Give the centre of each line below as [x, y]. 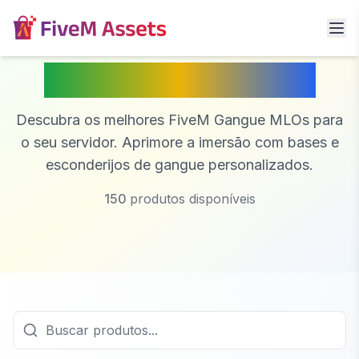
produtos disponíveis [192, 199]
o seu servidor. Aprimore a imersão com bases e [179, 142]
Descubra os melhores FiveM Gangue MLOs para [179, 120]
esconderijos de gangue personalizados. [179, 165]
